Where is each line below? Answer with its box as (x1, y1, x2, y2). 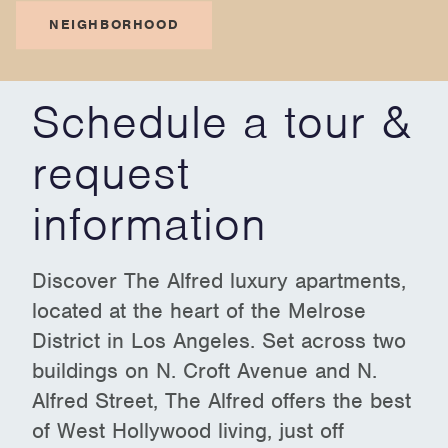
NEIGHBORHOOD (49, 15, 180, 33)
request (32, 143, 191, 202)
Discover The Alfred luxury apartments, (32, 266, 407, 294)
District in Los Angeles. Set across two (32, 326, 407, 354)
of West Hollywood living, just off (32, 416, 345, 444)
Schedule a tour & (32, 92, 412, 151)
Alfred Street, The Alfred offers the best (32, 386, 412, 414)
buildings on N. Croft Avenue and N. (32, 356, 378, 384)
